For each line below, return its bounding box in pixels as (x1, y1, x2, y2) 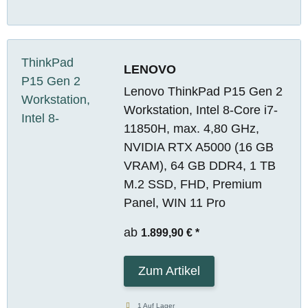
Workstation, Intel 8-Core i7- (123, 102, 278, 117)
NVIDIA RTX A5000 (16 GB (123, 140, 274, 154)
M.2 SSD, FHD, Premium (123, 177, 262, 191)
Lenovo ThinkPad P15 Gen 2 (123, 84, 283, 98)
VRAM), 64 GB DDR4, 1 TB (123, 158, 276, 173)
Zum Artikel (137, 263, 200, 278)
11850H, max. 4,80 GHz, (123, 121, 259, 135)
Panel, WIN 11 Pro (123, 195, 225, 210)
